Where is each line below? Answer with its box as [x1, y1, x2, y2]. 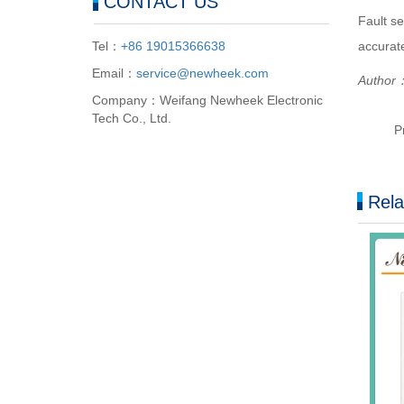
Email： [92, 66, 136, 80]
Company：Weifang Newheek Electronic [92, 93, 323, 107]
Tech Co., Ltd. [92, 111, 171, 125]
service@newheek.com [136, 66, 269, 80]
